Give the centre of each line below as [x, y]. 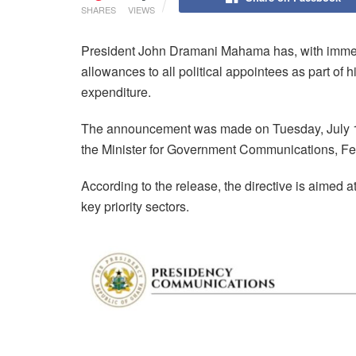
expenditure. [116, 91]
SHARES [99, 9]
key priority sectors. [135, 206]
